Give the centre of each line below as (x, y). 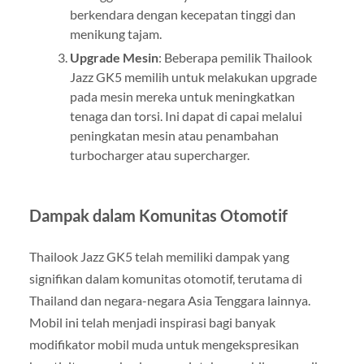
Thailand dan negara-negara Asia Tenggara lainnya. (169, 301)
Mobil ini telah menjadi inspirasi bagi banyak (152, 323)
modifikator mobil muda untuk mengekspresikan (164, 344)
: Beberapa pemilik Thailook (235, 58)
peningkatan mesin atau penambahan (174, 136)
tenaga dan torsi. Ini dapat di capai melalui (186, 116)
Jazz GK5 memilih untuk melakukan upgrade (193, 77)
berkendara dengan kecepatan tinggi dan (182, 15)
